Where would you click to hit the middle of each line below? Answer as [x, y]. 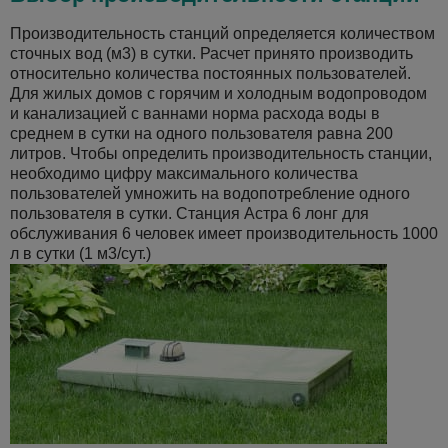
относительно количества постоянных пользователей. [210, 73]
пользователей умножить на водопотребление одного [210, 193]
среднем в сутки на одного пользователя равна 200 [201, 133]
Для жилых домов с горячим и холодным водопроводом [218, 93]
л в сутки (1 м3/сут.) [80, 253]
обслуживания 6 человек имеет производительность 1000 [224, 233]
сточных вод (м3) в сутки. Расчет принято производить [211, 53]
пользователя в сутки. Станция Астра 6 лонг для [189, 213]
